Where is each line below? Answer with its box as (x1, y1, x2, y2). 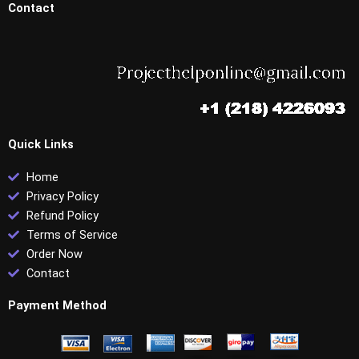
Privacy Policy (26, 188, 99, 204)
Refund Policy (26, 208, 99, 223)
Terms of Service (26, 227, 118, 242)
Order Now (26, 246, 83, 261)
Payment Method (8, 297, 107, 313)
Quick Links (8, 136, 74, 151)
